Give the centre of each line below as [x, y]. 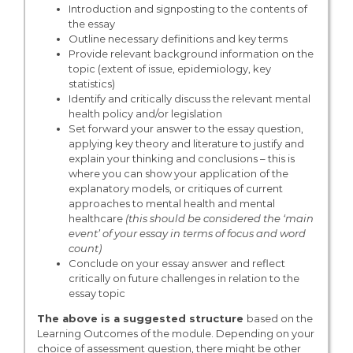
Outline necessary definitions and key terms [178, 38]
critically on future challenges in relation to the [184, 278]
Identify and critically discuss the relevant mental [189, 98]
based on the [279, 318]
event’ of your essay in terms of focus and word [187, 233]
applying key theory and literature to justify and [186, 143]
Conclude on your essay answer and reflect [176, 263]
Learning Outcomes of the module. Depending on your [175, 333]
